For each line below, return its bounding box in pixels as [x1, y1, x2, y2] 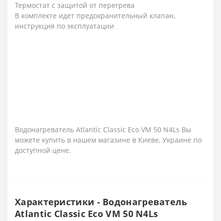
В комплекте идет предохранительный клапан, [15, 10, 175, 20]
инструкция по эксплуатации [15, 21, 114, 31]
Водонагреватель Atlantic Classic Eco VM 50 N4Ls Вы [15, 124, 191, 134]
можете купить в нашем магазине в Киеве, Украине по [15, 135, 202, 145]
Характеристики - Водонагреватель [15, 195, 187, 208]
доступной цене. [15, 145, 71, 155]
